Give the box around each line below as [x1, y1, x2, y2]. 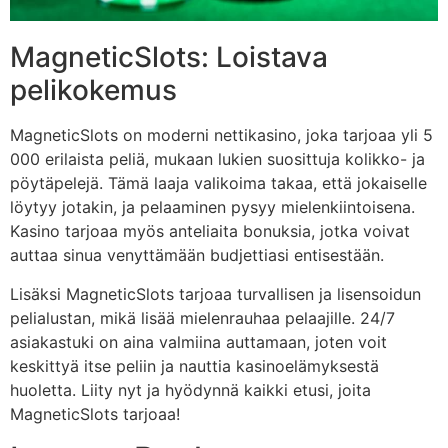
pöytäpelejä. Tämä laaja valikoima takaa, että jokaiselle [10, 173, 427, 194]
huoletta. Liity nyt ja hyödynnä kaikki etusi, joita [10, 379, 371, 400]
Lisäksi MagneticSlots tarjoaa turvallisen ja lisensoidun [10, 283, 421, 304]
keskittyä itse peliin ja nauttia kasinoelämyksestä [10, 355, 379, 376]
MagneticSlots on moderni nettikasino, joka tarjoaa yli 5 [10, 125, 433, 146]
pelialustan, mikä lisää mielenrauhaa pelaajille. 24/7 [10, 307, 395, 328]
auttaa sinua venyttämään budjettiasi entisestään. [10, 245, 384, 266]
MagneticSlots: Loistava [10, 40, 328, 75]
